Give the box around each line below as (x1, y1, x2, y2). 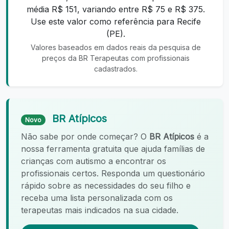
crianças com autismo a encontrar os (21, 155, 166, 166)
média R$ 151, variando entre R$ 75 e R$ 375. (26, 4, 205, 14)
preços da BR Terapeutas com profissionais (41, 53, 190, 62)
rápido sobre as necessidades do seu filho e (21, 180, 191, 191)
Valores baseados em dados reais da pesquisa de (30, 42, 201, 52)
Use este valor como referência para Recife (30, 16, 201, 27)
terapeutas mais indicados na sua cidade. (21, 204, 178, 215)
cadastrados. (94, 64, 138, 73)
